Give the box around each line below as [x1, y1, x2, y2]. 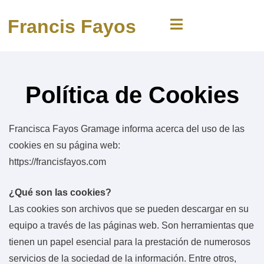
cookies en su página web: [9, 140, 120, 150]
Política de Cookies [25, 81, 239, 108]
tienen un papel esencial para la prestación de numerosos [9, 236, 250, 247]
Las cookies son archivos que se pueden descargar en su [9, 203, 249, 214]
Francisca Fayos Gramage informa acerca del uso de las [9, 123, 245, 134]
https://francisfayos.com [9, 156, 106, 167]
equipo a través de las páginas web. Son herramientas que [9, 220, 254, 230]
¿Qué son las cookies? [9, 187, 111, 197]
